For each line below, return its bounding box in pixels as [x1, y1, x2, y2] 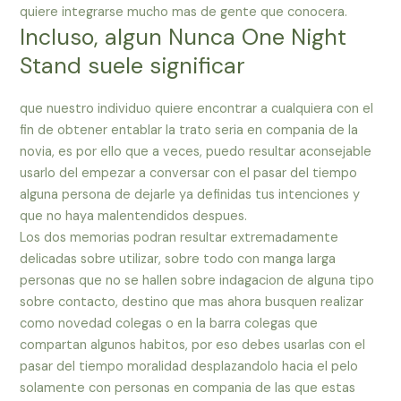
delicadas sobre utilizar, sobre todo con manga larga [20, 251, 337, 269]
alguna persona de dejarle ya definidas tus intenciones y [20, 186, 361, 204]
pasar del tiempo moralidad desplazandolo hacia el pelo [20, 358, 359, 376]
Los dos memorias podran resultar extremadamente [20, 229, 339, 247]
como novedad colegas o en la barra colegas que [20, 315, 319, 333]
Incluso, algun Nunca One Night [20, 22, 347, 53]
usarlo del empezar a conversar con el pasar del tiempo [20, 165, 358, 183]
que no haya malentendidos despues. [20, 208, 248, 226]
